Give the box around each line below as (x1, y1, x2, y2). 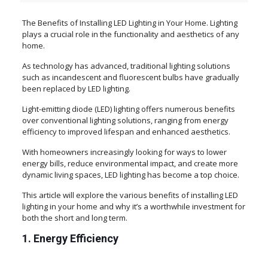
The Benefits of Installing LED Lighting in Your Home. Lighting (22, 17, 237, 29)
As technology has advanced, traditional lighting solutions (22, 60, 230, 72)
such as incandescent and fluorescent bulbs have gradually (22, 72, 239, 83)
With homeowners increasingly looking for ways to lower (22, 147, 227, 158)
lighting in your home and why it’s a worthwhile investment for (22, 201, 245, 212)
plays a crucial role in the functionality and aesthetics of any (22, 29, 239, 40)
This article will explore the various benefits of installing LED (22, 190, 238, 201)
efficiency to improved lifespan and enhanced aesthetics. (22, 126, 230, 138)
